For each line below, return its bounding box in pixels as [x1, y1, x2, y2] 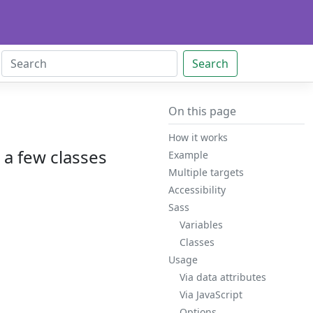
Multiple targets [168, 166, 244, 179]
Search [192, 56, 228, 71]
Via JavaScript [179, 288, 242, 301]
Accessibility [168, 183, 226, 196]
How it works [168, 131, 228, 144]
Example [168, 148, 208, 161]
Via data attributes [179, 270, 266, 284]
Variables [179, 218, 223, 231]
